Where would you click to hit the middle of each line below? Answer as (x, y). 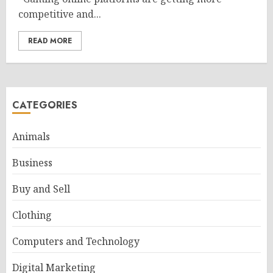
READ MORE (50, 41)
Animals (31, 136)
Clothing (32, 215)
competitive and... (60, 14)
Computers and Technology (76, 241)
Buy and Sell (41, 189)
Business (32, 163)
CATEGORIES (45, 105)
